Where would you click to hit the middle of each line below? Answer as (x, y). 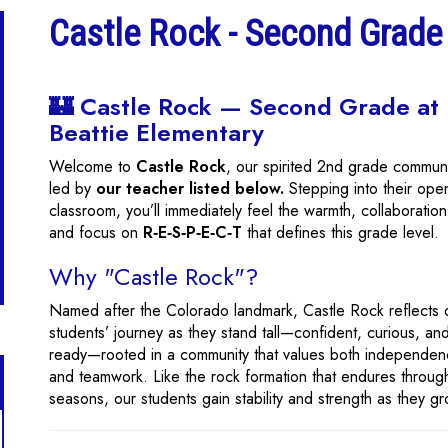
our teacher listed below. (190, 188)
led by (72, 188)
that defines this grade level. (340, 232)
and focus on (96, 232)
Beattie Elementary (156, 132)
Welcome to (92, 166)
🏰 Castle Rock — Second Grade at (244, 106)
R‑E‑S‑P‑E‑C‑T (192, 232)
